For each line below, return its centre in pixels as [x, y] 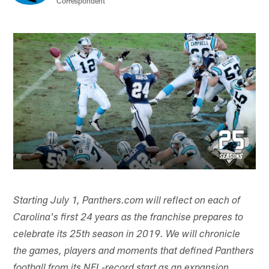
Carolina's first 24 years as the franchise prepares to [128, 218]
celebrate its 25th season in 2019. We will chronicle [127, 235]
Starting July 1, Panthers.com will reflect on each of [127, 201]
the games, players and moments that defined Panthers [134, 252]
